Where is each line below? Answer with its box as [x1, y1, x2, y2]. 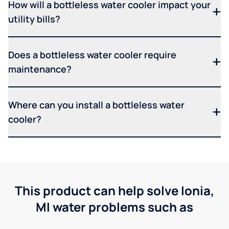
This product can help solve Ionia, [15, 182, 214, 199]
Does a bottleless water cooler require [8, 49, 176, 61]
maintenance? [8, 63, 72, 76]
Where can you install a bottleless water [8, 99, 185, 111]
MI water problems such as [36, 198, 193, 216]
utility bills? [8, 13, 60, 26]
